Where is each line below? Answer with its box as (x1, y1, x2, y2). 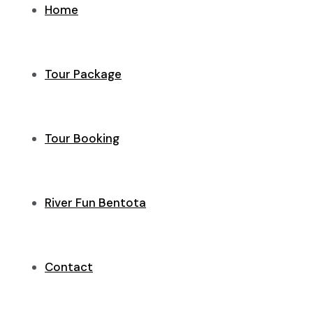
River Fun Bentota (45, 195, 146, 210)
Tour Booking (45, 131, 119, 146)
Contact (45, 259, 93, 275)
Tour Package (45, 66, 122, 82)
